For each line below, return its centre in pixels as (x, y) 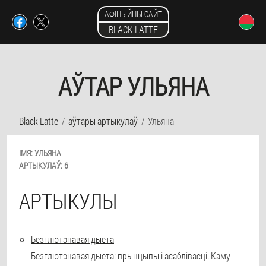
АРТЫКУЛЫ (68, 201)
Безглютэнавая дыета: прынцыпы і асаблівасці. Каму (131, 256)
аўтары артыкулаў (103, 121)
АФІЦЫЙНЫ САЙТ (133, 14)
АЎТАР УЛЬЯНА (133, 86)
